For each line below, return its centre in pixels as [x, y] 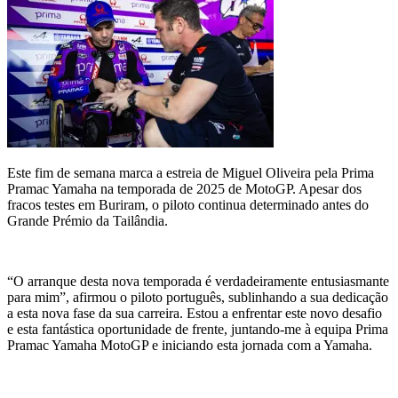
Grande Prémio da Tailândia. [88, 221]
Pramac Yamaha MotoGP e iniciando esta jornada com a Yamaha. [190, 346]
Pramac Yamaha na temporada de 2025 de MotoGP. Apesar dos [184, 189]
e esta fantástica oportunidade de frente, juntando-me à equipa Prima [198, 330]
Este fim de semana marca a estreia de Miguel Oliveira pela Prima [191, 173]
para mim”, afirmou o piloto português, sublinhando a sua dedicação [198, 298]
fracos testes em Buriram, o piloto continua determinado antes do [188, 205]
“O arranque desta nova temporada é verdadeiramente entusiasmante [198, 282]
